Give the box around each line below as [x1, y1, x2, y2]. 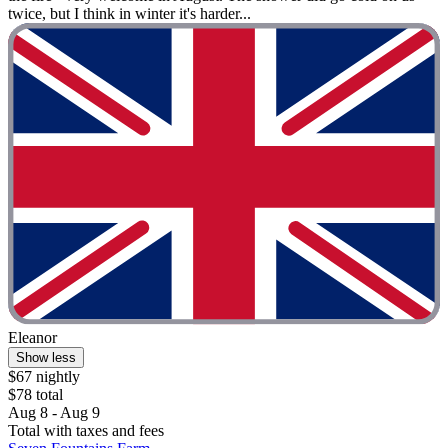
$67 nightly [8, 368, 80, 386]
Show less [16, 350, 76, 366]
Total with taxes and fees [8, 422, 164, 440]
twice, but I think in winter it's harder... [8, 4, 251, 22]
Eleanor [8, 329, 57, 347]
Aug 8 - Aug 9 [8, 404, 100, 422]
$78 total [8, 386, 63, 404]
